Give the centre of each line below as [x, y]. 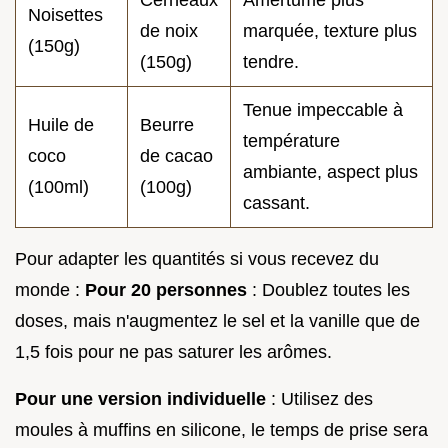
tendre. [271, 62]
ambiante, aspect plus [330, 172]
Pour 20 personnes [166, 290]
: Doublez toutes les [328, 290]
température [291, 141]
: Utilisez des [319, 399]
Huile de [61, 125]
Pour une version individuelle [140, 399]
